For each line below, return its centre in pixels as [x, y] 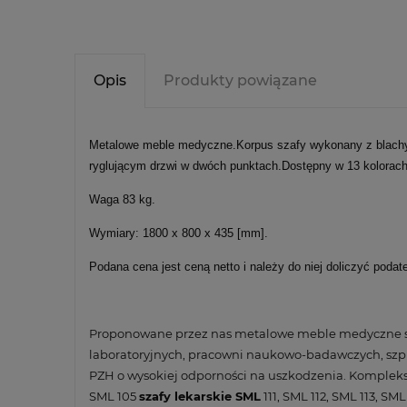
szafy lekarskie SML [200, 396]
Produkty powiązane [240, 80]
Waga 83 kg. [122, 199]
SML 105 [114, 396]
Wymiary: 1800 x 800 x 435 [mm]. [179, 233]
